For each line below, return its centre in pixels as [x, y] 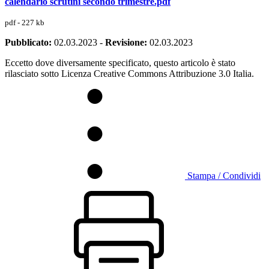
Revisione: [126, 42]
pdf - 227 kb [25, 22]
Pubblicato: [28, 42]
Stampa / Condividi [224, 175]
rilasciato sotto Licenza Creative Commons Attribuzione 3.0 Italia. [129, 73]
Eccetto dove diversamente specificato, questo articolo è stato [120, 62]
